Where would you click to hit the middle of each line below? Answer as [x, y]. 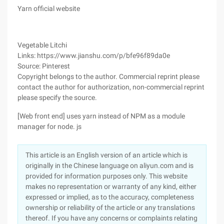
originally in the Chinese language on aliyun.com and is [109, 165]
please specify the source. [57, 97]
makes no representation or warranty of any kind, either [111, 186]
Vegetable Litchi [42, 45]
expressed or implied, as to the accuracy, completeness [110, 197]
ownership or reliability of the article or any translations [110, 207]
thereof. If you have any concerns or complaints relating [111, 218]
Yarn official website [49, 8]
